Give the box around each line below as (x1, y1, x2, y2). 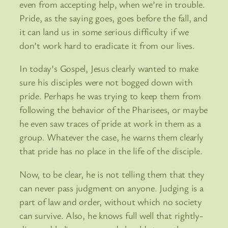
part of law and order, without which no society (19, 195, 202, 208)
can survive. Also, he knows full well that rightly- (19, 209, 203, 221)
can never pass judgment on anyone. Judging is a (19, 181, 204, 194)
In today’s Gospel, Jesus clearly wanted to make (19, 62, 198, 75)
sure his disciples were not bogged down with (19, 76, 193, 89)
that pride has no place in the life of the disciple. (19, 145, 203, 157)
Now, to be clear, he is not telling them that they (19, 167, 205, 180)
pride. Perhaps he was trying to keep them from (19, 90, 201, 102)
